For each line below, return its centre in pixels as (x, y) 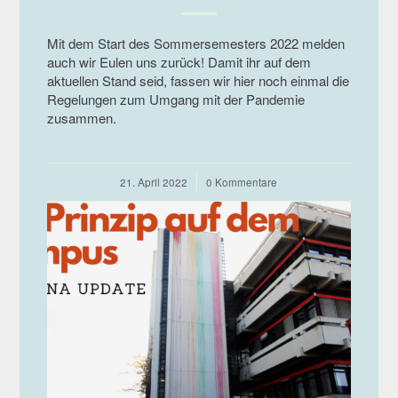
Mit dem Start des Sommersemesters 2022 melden (195, 43)
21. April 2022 (154, 182)
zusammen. (81, 117)
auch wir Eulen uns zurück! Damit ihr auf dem (179, 61)
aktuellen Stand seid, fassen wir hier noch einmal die (198, 80)
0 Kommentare (242, 182)
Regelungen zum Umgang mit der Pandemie (175, 99)
